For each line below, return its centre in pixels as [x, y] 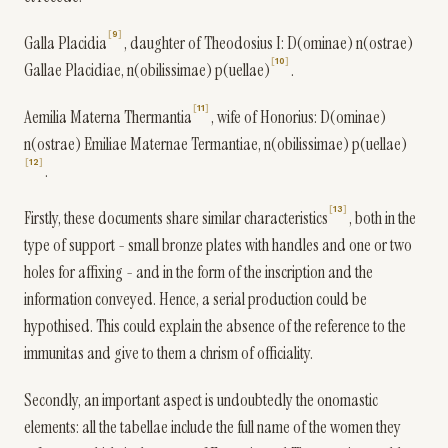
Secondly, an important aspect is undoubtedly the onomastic [201, 400]
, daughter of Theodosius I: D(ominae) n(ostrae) [268, 43]
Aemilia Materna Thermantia [108, 117]
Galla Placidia [65, 43]
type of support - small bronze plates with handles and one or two [218, 245]
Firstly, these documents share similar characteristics [176, 218]
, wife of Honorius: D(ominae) [298, 117]
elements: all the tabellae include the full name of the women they [212, 427]
